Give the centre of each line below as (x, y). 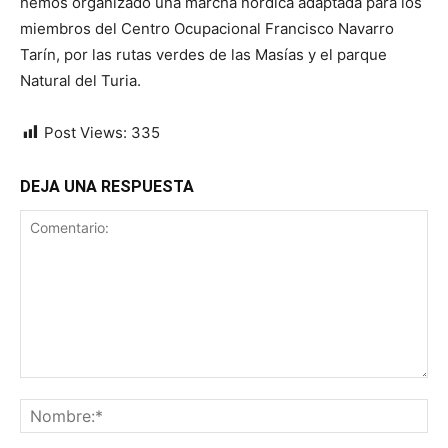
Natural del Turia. (80, 80)
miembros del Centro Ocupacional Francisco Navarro (207, 28)
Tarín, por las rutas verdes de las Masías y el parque (203, 54)
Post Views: (85, 132)
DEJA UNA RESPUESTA (107, 186)
